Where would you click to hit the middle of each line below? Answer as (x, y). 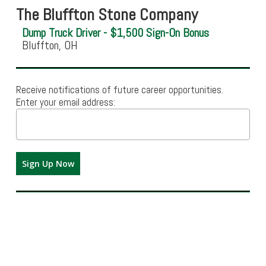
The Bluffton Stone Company (107, 15)
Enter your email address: (65, 102)
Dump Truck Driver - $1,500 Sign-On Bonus (115, 33)
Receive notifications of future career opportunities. (119, 90)
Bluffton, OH (50, 45)
